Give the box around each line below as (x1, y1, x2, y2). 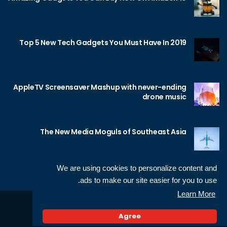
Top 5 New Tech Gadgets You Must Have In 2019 (19, 37, 186, 48)
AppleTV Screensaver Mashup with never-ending (13, 82, 186, 93)
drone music (142, 92, 186, 102)
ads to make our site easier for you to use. (80, 176, 217, 184)
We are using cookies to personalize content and (57, 164, 217, 172)
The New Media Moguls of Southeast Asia (40, 127, 186, 137)
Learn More (177, 190, 215, 198)
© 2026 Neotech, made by (173, 208, 182, 217)
